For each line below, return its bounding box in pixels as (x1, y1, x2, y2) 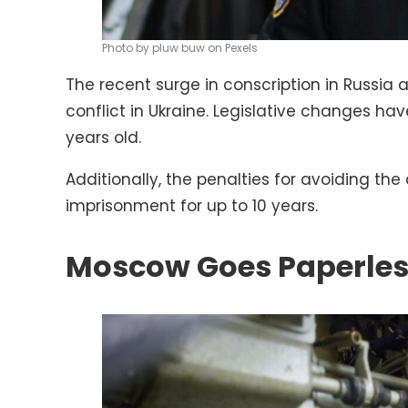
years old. (66, 127, 141, 149)
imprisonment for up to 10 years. (66, 195, 318, 218)
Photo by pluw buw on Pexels (102, 40, 258, 56)
